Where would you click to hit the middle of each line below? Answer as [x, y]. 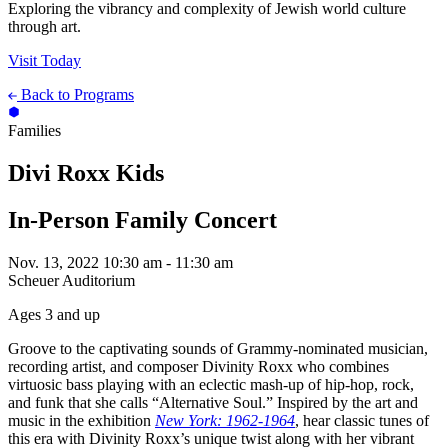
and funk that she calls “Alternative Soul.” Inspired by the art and [213, 402]
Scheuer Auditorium [71, 280]
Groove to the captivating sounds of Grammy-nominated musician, [218, 348]
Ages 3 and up [54, 314]
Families [34, 131]
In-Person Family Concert [142, 220]
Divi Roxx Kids [86, 173]
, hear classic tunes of [362, 420]
